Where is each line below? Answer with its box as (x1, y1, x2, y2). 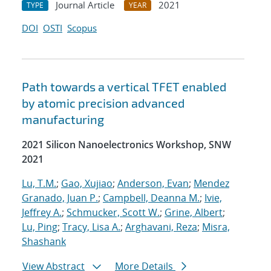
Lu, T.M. (22, 177, 56, 191)
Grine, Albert (165, 206, 223, 220)
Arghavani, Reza (125, 220, 197, 234)
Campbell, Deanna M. (103, 191, 200, 205)
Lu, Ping (22, 220, 57, 234)
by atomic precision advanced (22, 96, 184, 111)
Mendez (194, 177, 229, 191)
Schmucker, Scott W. (67, 206, 160, 220)
